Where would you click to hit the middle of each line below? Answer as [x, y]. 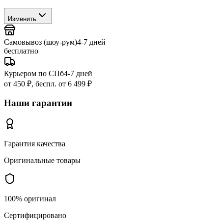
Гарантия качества [35, 144]
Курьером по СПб [34, 73]
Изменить [22, 19]
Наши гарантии [38, 103]
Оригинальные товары [42, 160]
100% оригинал [30, 199]
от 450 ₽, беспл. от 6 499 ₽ [48, 83]
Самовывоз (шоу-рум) [41, 42]
